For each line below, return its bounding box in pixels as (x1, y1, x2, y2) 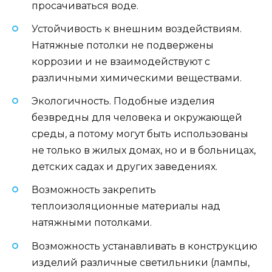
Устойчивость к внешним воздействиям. (32, 22, 242, 35)
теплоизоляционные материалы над (32, 200, 220, 212)
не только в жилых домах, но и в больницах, (32, 144, 256, 157)
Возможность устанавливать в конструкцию (32, 240, 257, 252)
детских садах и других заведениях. (32, 161, 217, 173)
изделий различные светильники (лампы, (32, 256, 250, 268)
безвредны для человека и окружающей (32, 112, 242, 124)
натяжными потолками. (32, 217, 152, 229)
